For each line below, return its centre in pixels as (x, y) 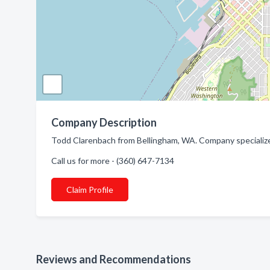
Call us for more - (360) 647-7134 (113, 161)
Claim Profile (90, 190)
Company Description (104, 122)
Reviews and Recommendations (114, 259)
